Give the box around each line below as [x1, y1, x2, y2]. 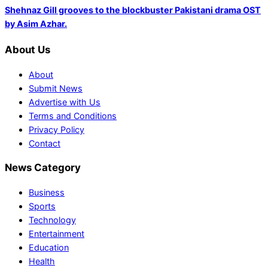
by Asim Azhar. [5, 18, 67, 29]
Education [29, 242, 69, 253]
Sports [29, 201, 56, 212]
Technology [29, 215, 76, 226]
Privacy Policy [29, 124, 84, 135]
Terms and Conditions [29, 110, 117, 121]
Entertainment [29, 229, 84, 239]
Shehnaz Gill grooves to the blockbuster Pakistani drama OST [5, 4, 261, 15]
